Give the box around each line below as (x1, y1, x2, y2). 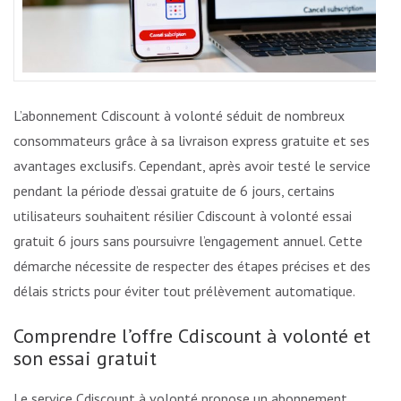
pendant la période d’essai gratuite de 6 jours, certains (13, 181, 335, 200)
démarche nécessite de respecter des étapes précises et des (13, 256, 371, 275)
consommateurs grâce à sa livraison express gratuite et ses (13, 131, 370, 149)
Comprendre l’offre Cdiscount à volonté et (13, 322, 371, 348)
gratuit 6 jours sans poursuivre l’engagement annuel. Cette (13, 231, 363, 250)
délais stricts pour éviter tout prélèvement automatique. (13, 281, 355, 300)
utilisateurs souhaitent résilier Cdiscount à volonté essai (13, 206, 352, 225)
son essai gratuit (13, 345, 157, 371)
